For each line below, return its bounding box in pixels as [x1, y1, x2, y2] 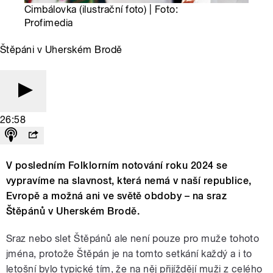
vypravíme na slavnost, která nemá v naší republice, [6, 175, 252, 187]
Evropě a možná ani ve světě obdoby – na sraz [6, 190, 227, 202]
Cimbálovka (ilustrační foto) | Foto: [24, 4, 179, 16]
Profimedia [24, 17, 73, 29]
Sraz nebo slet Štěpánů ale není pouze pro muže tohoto [6, 233, 260, 245]
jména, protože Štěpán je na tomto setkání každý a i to [6, 248, 252, 260]
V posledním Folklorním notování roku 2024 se [6, 160, 228, 172]
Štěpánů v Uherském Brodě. [6, 205, 140, 218]
